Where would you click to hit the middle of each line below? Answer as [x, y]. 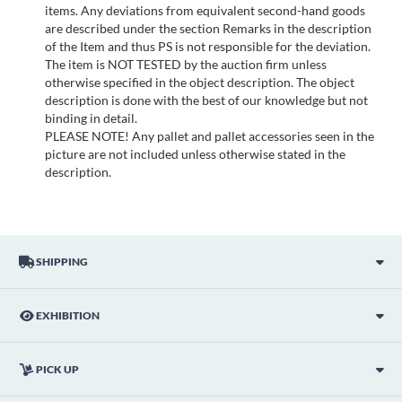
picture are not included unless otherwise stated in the [195, 154]
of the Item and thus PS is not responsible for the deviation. [208, 47]
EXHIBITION [68, 316]
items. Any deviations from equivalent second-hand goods [205, 11]
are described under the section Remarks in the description [208, 29]
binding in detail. [91, 118]
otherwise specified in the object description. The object [200, 83]
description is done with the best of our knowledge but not [206, 100]
